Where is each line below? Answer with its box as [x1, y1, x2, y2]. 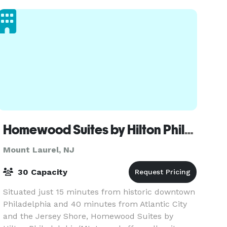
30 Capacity [15, 167, 68, 177]
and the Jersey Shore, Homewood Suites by [3, 211, 174, 221]
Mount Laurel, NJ [3, 145, 75, 155]
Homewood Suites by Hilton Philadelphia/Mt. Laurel [184, 122, 194, 137]
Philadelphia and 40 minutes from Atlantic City [3, 199, 187, 209]
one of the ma [3, 5, 58, 14]
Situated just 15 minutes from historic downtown [3, 187, 196, 197]
